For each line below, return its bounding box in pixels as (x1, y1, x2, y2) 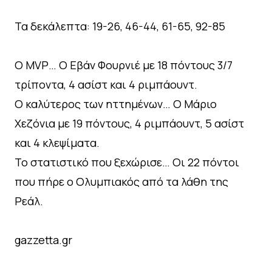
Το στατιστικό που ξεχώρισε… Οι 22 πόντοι (15, 154, 239, 169)
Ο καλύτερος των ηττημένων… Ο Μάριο (15, 96, 217, 111)
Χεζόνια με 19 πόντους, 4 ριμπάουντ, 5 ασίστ (15, 115, 244, 131)
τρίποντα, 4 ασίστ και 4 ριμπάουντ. (15, 76, 197, 92)
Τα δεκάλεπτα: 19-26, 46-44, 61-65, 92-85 (15, 18, 225, 33)
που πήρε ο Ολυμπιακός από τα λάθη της (15, 174, 228, 189)
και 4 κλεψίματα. (15, 135, 100, 150)
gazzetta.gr (15, 232, 72, 247)
